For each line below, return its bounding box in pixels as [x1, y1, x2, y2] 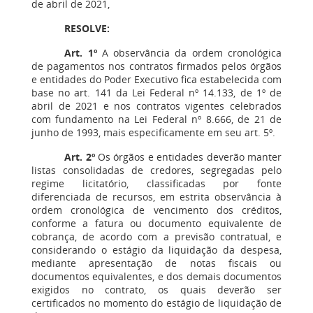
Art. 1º [64, 46, 97, 59]
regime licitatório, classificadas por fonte [31, 177, 282, 190]
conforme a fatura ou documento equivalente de [31, 217, 282, 230]
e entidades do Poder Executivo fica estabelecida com [31, 73, 282, 86]
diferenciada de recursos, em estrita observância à [31, 190, 282, 203]
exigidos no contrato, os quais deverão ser [31, 283, 282, 296]
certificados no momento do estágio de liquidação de [31, 296, 282, 310]
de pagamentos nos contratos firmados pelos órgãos [31, 59, 282, 73]
